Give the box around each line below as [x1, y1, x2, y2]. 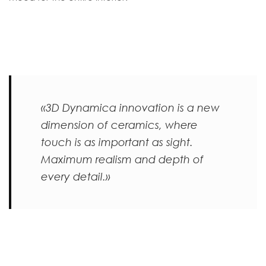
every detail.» [41, 170, 110, 183]
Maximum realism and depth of [41, 153, 204, 166]
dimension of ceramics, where [41, 118, 198, 131]
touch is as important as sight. [41, 135, 193, 148]
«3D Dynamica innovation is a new [41, 101, 220, 114]
